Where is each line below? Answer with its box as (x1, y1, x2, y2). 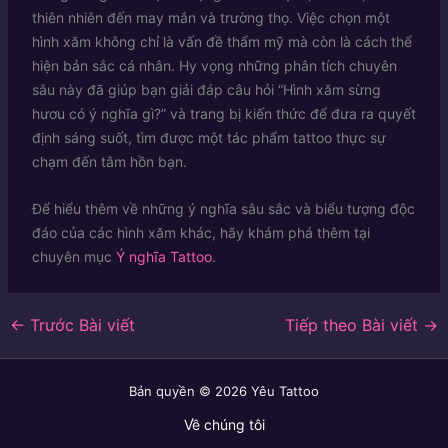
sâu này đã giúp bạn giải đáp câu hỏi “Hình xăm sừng (31, 81, 381, 99)
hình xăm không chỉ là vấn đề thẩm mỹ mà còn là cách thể (31, 33, 412, 51)
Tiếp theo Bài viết (285, 314, 424, 335)
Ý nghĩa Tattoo (115, 247, 212, 265)
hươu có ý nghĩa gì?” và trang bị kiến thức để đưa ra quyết (31, 105, 416, 123)
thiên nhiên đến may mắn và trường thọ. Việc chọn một (31, 9, 390, 27)
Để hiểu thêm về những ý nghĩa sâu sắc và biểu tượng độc (31, 199, 415, 217)
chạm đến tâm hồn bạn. (31, 153, 187, 171)
